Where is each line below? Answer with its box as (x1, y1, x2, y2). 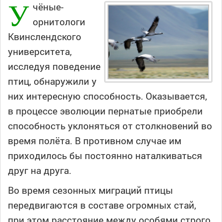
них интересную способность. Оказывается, (8, 90, 207, 103)
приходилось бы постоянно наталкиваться (8, 149, 202, 162)
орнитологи (33, 15, 85, 28)
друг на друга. (8, 164, 71, 177)
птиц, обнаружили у (8, 75, 97, 88)
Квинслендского (8, 30, 81, 43)
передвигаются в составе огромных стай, (8, 199, 196, 212)
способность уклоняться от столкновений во (8, 119, 212, 132)
